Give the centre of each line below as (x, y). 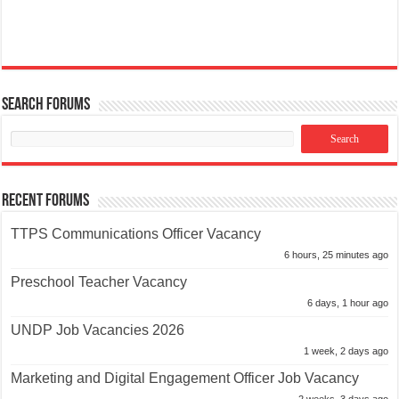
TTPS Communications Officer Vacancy (136, 234)
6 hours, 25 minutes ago (336, 255)
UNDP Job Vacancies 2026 (98, 330)
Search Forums (46, 106)
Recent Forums (46, 202)
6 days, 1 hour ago (347, 303)
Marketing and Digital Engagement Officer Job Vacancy (185, 379)
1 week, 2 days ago (346, 351)
